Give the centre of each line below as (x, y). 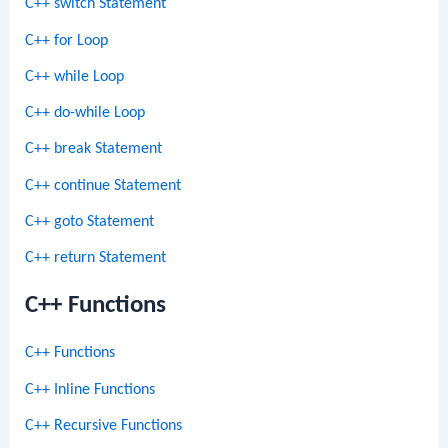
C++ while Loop (75, 76)
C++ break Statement (94, 149)
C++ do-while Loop (85, 113)
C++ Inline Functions (90, 389)
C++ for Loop (67, 40)
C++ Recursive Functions (104, 425)
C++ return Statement (96, 258)
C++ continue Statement (103, 185)
